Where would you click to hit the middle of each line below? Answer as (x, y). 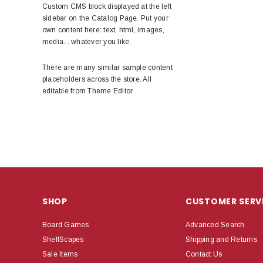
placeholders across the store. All (97, 79)
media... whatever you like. (87, 41)
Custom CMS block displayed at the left (107, 6)
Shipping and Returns (221, 239)
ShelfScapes (63, 239)
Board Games (66, 225)
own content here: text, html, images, (103, 30)
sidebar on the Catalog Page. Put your (105, 18)
